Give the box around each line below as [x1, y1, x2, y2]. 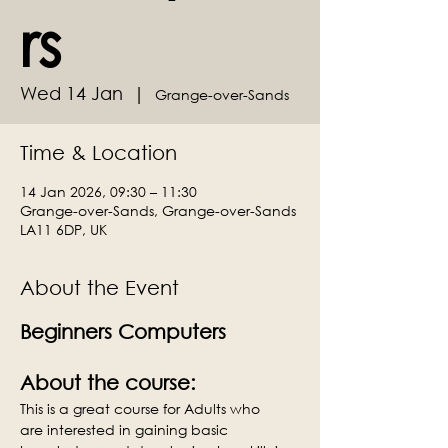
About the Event [20, 276, 179, 299]
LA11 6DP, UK [20, 220, 107, 239]
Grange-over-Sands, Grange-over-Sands [20, 201, 296, 220]
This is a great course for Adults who [20, 399, 264, 418]
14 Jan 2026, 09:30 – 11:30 [20, 182, 197, 201]
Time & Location [20, 141, 177, 164]
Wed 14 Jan [20, 82, 123, 104]
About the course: [20, 371, 196, 394]
